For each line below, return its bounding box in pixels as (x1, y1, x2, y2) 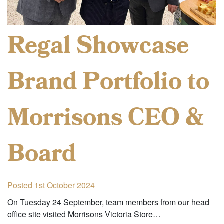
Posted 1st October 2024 (7, 179, 95, 191)
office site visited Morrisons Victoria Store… (7, 208, 161, 220)
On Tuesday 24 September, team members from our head (7, 196, 209, 208)
